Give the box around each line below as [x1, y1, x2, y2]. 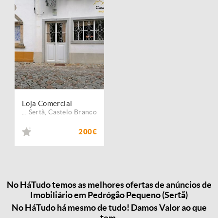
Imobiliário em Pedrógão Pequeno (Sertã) [30, 190, 188, 200]
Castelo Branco [48, 108, 97, 116]
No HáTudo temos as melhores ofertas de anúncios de [6, 180, 212, 190]
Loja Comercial [22, 99, 73, 108]
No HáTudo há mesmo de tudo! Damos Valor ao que [11, 202, 207, 213]
